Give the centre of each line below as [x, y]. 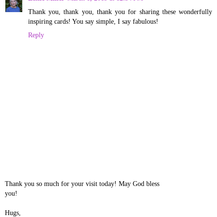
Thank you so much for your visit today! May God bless [82, 184]
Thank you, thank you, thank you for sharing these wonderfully [120, 11]
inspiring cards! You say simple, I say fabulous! [93, 21]
